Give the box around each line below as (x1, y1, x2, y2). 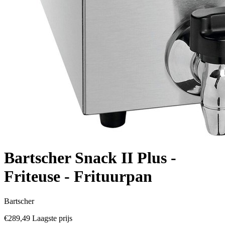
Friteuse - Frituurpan (4, 167, 152, 186)
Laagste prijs (32, 213, 72, 222)
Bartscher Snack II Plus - (4, 149, 176, 167)
